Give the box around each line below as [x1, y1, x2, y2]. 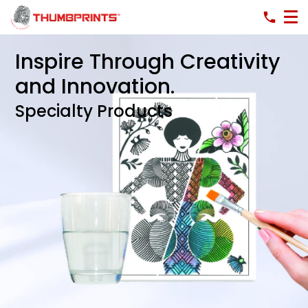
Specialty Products [15, 100, 173, 122]
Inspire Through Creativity [15, 47, 280, 76]
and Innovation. [15, 72, 175, 101]
